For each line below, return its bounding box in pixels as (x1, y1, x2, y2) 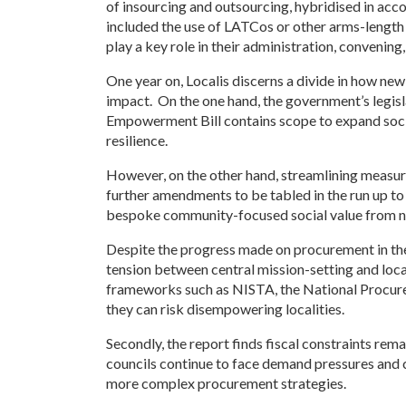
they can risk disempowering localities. (105, 300, 344, 317)
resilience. (105, 131, 173, 149)
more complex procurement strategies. (105, 374, 346, 391)
